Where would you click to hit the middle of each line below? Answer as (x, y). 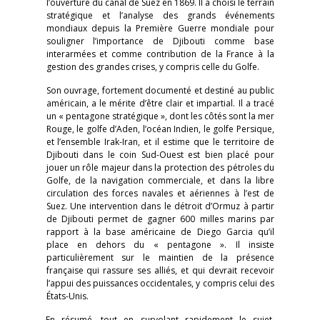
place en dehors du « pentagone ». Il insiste (160, 245)
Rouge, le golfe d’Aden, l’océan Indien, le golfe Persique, (160, 129)
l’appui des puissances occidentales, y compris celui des (160, 283)
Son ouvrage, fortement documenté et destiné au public (160, 90)
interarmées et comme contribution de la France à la (160, 54)
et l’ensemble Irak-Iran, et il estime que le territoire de (160, 142)
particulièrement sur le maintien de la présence (160, 257)
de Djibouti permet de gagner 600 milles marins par (160, 219)
